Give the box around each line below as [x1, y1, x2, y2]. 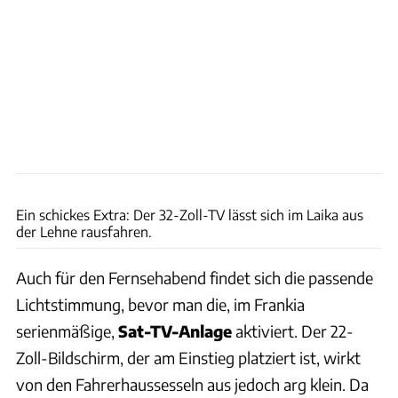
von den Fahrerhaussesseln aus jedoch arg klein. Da [16, 374, 369, 395]
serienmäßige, [16, 321, 118, 342]
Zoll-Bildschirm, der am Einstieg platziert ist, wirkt [16, 347, 361, 369]
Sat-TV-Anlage [118, 321, 232, 342]
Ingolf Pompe [331, 177, 390, 190]
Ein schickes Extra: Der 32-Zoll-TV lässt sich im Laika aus [16, 206, 363, 224]
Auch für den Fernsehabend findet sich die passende [16, 267, 373, 289]
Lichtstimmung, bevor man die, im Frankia [16, 294, 305, 315]
